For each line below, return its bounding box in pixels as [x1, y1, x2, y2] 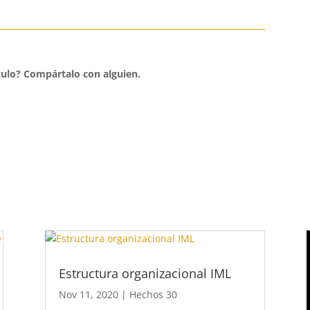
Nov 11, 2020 [58, 288, 118, 302]
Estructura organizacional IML [58, 265, 231, 282]
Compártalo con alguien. [23, 66, 140, 80]
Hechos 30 [129, 288, 177, 302]
